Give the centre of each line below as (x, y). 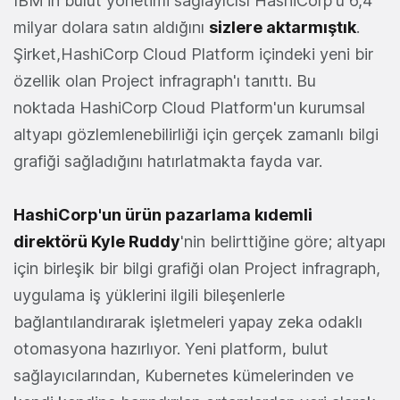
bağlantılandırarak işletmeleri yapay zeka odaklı (188, 322)
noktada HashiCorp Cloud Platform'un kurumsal (189, 108)
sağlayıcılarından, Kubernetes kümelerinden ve (183, 376)
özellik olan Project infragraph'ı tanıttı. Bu (165, 81)
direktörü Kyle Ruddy (97, 242)
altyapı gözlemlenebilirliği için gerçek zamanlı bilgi (196, 135)
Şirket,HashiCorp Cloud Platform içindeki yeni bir (193, 54)
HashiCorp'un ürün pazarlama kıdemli (163, 215)
